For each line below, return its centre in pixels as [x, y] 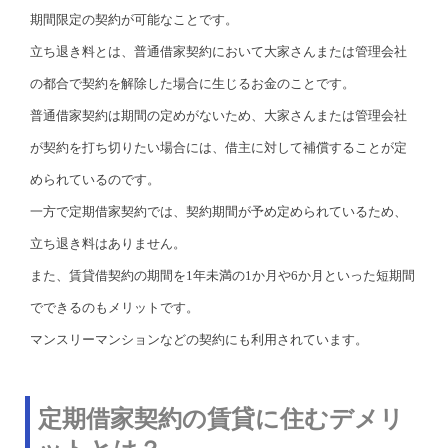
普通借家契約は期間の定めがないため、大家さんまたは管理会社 [218, 115]
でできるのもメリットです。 [114, 307]
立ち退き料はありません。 [108, 243]
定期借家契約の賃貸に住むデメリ [221, 418]
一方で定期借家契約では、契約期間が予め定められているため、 [218, 211]
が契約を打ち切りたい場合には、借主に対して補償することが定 [218, 147]
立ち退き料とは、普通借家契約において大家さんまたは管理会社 [218, 51]
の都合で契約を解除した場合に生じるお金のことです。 [192, 83]
